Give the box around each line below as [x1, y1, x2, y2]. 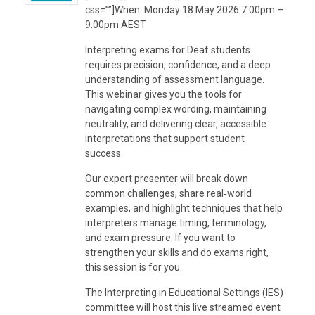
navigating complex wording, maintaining [84, 103, 266, 115]
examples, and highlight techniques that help [84, 202, 283, 214]
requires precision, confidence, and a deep [84, 58, 271, 70]
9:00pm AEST [84, 18, 146, 30]
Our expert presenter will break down [84, 172, 248, 184]
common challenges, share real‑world [84, 187, 252, 199]
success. [84, 147, 125, 159]
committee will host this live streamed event [84, 301, 281, 313]
